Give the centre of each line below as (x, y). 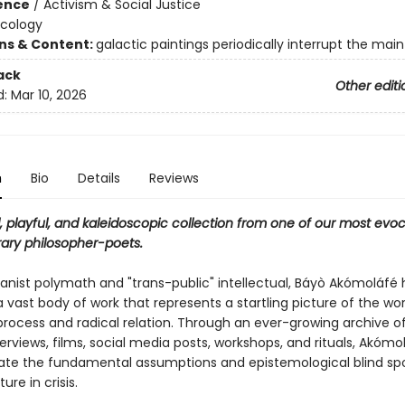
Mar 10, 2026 (48, 95)
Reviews (174, 178)
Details (99, 178)
